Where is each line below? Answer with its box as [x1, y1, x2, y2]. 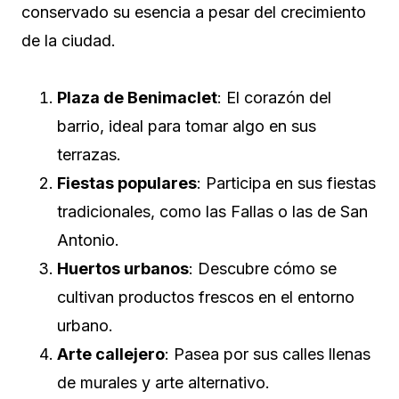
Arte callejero [57, 344, 165, 363]
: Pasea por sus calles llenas [165, 344, 370, 363]
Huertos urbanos [57, 258, 189, 278]
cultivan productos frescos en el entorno [57, 287, 354, 306]
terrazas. [57, 144, 121, 164]
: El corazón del [217, 87, 331, 107]
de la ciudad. [21, 30, 116, 50]
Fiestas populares [57, 173, 197, 192]
